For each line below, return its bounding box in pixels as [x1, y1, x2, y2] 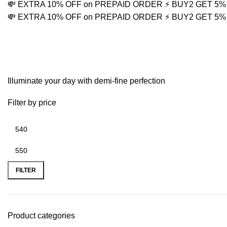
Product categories [8, 211, 75, 220]
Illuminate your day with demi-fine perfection [8, 77, 165, 85]
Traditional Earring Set [15, 39, 215, 61]
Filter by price [8, 98, 56, 107]
